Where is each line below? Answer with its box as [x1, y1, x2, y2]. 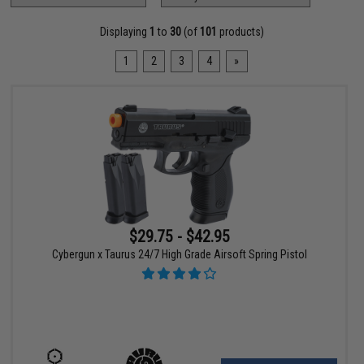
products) [216, 25, 264, 38]
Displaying [99, 25, 149, 38]
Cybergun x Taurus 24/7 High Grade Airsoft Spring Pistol [51, 248, 307, 262]
